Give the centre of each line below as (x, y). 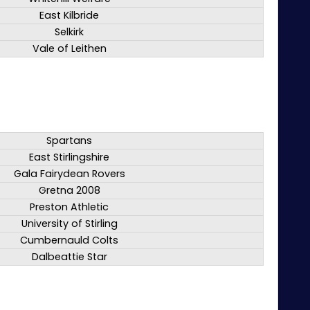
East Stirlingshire (69, 157)
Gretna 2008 (69, 191)
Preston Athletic (69, 207)
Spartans (69, 141)
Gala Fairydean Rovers (69, 174)
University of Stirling (69, 224)
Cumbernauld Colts (69, 240)
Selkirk (69, 32)
